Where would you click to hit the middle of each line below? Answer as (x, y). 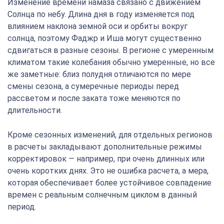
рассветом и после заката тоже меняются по (94, 98)
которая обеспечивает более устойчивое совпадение (109, 183)
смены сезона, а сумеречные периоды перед (93, 86)
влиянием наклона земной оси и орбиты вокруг (97, 26)
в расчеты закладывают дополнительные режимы (105, 147)
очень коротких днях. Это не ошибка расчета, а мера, (108, 171)
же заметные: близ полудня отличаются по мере (99, 74)
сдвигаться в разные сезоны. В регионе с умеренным (110, 50)
